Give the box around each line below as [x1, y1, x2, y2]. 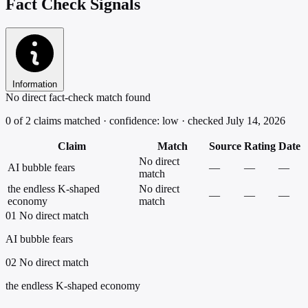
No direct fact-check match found [5, 91, 151, 103]
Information [12, 78, 57, 89]
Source [209, 140, 241, 152]
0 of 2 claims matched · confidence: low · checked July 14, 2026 [5, 114, 285, 126]
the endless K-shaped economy [5, 279, 140, 291]
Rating [244, 140, 276, 152]
